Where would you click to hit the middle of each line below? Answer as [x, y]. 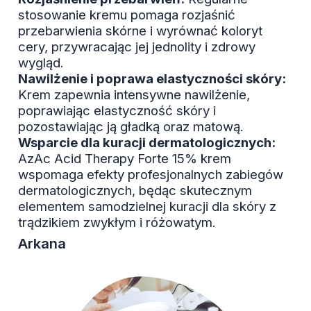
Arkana [42, 244]
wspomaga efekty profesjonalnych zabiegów [151, 175]
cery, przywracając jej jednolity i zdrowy [137, 47]
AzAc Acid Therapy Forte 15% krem [125, 159]
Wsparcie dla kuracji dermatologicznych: [147, 143]
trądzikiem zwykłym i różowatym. [117, 223]
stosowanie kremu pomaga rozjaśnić [127, 15]
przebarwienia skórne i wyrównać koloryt [140, 31]
